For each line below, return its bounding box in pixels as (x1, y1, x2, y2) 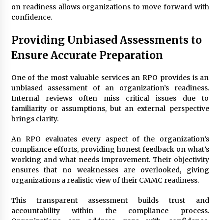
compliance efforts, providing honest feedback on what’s (11, 144, 209, 154)
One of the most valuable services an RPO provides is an (11, 73, 209, 82)
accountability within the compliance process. (11, 206, 209, 215)
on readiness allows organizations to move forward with (11, 2, 209, 11)
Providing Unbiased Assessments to (11, 33, 202, 47)
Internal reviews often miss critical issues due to (11, 93, 209, 103)
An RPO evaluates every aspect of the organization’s (11, 134, 209, 143)
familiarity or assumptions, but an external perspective (11, 104, 209, 113)
